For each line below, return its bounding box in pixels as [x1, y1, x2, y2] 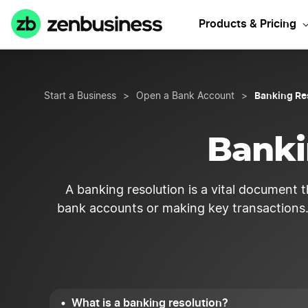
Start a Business [44, 91, 116, 101]
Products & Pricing [199, 16, 296, 30]
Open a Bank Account [136, 91, 234, 101]
